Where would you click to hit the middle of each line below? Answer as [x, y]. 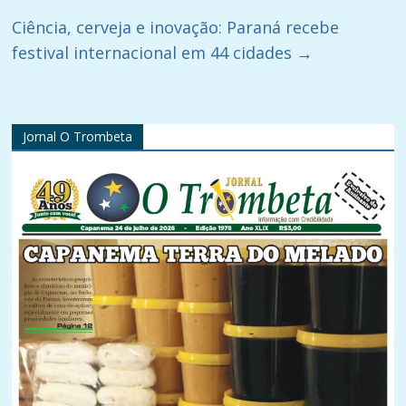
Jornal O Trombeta [78, 136]
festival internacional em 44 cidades [155, 52]
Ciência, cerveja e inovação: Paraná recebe [176, 27]
